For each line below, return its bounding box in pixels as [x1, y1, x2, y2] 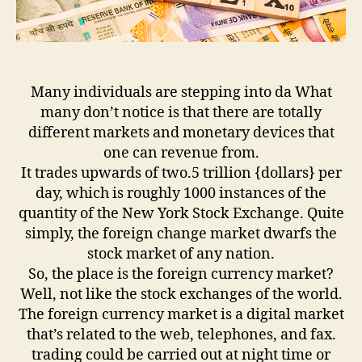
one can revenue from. [103, 144, 259, 162]
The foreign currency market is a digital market [18, 305, 344, 324]
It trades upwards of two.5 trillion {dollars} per [20, 164, 342, 183]
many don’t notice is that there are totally [40, 103, 322, 122]
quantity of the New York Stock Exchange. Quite [18, 204, 344, 223]
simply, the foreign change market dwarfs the [25, 225, 337, 243]
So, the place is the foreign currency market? [28, 265, 334, 284]
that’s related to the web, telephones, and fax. [26, 326, 336, 344]
